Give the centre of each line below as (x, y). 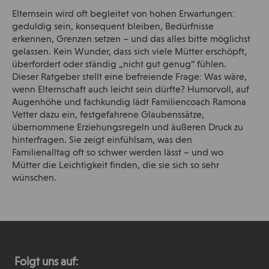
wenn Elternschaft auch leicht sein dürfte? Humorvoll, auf (130, 90)
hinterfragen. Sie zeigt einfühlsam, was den (102, 141)
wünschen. (34, 179)
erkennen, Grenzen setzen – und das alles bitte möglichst (131, 40)
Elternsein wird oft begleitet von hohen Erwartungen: (123, 15)
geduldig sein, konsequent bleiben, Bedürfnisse (113, 27)
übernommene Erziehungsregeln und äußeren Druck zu (127, 128)
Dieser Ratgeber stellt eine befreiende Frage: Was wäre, (129, 78)
